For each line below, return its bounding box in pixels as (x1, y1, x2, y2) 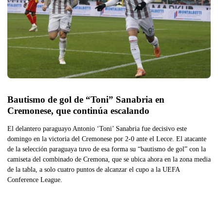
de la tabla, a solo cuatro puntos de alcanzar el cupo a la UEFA (7, 165, 180, 173)
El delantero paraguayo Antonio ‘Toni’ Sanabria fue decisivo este (7, 124, 187, 132)
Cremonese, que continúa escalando (7, 105, 149, 116)
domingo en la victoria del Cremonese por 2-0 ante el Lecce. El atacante (7, 134, 206, 143)
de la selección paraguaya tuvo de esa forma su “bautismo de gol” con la (7, 145, 206, 153)
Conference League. (7, 175, 62, 183)
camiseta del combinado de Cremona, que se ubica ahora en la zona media (7, 155, 211, 163)
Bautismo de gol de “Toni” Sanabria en (7, 94, 164, 105)
